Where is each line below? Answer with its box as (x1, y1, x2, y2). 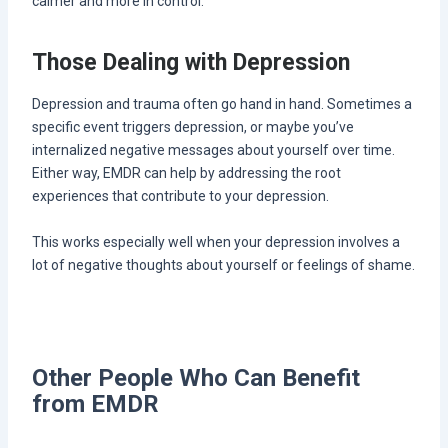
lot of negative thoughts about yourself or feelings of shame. (31, 256, 415, 273)
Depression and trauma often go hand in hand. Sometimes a (31, 96, 412, 113)
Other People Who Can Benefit (31, 364, 360, 393)
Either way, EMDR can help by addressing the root (31, 165, 341, 182)
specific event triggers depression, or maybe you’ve (31, 119, 354, 136)
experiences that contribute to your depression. (31, 188, 329, 205)
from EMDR (31, 390, 159, 419)
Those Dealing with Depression (31, 48, 350, 76)
